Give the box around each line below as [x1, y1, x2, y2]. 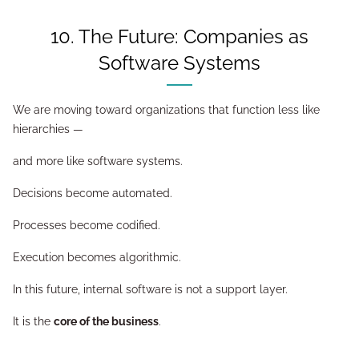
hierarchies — [13, 123, 83, 135]
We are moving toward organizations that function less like [13, 103, 320, 116]
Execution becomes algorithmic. [13, 251, 181, 264]
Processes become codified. [13, 219, 160, 232]
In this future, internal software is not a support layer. [13, 283, 288, 296]
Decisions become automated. [13, 187, 172, 200]
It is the [13, 315, 54, 328]
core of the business [54, 315, 159, 328]
